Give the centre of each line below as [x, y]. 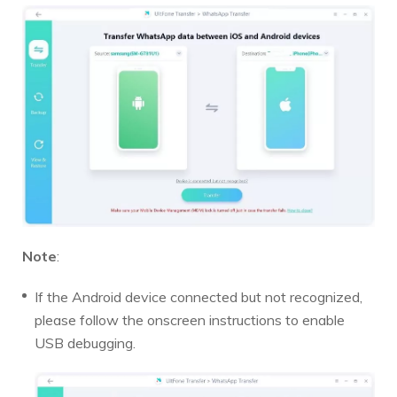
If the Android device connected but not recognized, [198, 297]
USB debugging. [85, 343]
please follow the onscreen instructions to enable [190, 320]
